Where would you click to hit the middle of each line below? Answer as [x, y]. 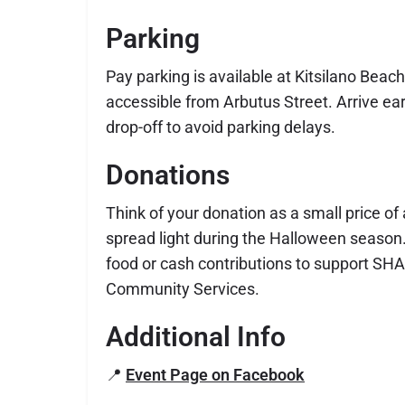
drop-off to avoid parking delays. [221, 127]
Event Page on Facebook [215, 375]
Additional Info [196, 337]
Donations [168, 175]
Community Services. [183, 289]
